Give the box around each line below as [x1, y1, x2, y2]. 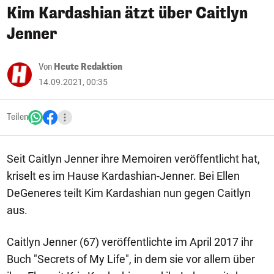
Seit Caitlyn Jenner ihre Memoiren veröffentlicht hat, [7, 152, 260, 165]
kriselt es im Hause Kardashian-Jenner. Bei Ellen [7, 169, 240, 182]
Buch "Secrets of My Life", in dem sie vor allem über [7, 253, 255, 265]
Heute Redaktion [54, 61, 122, 73]
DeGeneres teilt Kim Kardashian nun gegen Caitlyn [7, 187, 251, 199]
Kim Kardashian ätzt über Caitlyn [7, 3, 248, 23]
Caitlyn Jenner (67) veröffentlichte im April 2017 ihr [7, 235, 253, 248]
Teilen [7, 111, 28, 123]
